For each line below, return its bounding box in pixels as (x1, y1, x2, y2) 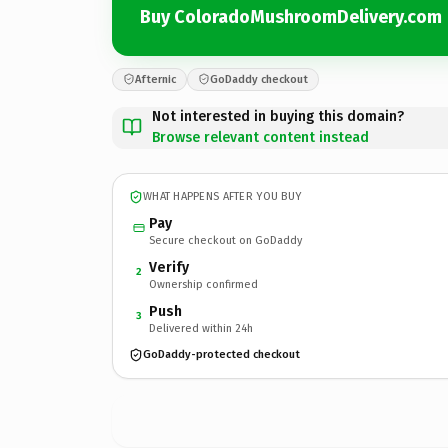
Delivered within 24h (149, 321, 253, 335)
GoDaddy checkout (210, 72, 308, 86)
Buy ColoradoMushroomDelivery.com (140, 6, 442, 28)
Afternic (135, 72, 176, 86)
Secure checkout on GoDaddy (149, 233, 302, 247)
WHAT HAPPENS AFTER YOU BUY (143, 190, 302, 203)
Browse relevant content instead (152, 128, 369, 146)
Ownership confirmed (149, 277, 258, 291)
